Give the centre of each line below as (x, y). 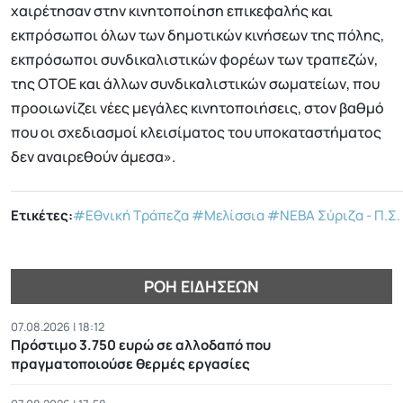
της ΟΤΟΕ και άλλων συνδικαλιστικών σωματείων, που (195, 84)
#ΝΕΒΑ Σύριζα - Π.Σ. (334, 216)
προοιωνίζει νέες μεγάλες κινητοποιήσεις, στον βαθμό (197, 108)
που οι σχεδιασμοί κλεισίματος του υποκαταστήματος (196, 133)
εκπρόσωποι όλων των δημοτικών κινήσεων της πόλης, (197, 36)
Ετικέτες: (42, 216)
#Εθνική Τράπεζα (131, 216)
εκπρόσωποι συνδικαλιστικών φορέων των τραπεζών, (194, 60)
